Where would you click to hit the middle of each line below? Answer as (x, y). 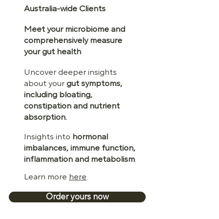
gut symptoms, (93, 83)
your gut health (53, 52)
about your (44, 83)
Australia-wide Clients (65, 9)
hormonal (90, 137)
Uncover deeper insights (70, 72)
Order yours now (77, 197)
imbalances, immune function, (80, 148)
